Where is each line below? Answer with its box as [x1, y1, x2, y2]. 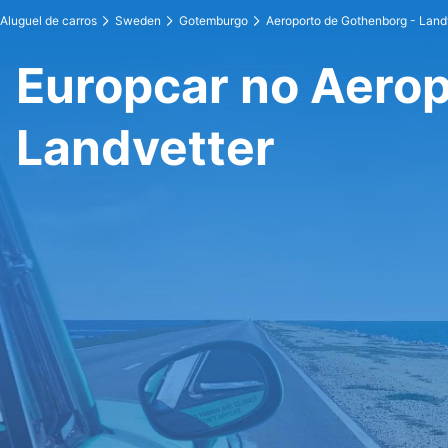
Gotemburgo [179, 13, 248, 28]
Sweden [115, 13, 161, 28]
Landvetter [16, 118, 275, 177]
